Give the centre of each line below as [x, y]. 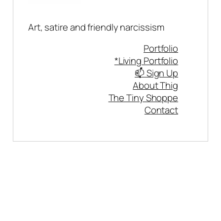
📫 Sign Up [156, 73]
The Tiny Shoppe [143, 98]
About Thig [156, 86]
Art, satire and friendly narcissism [96, 27]
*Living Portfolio [146, 61]
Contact [161, 110]
